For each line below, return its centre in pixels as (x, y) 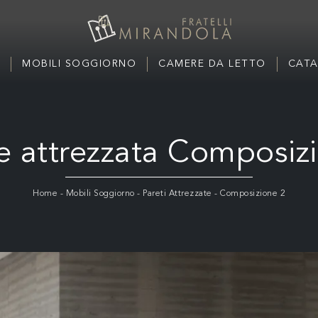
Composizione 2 (253, 194)
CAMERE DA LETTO (212, 64)
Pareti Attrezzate (177, 194)
